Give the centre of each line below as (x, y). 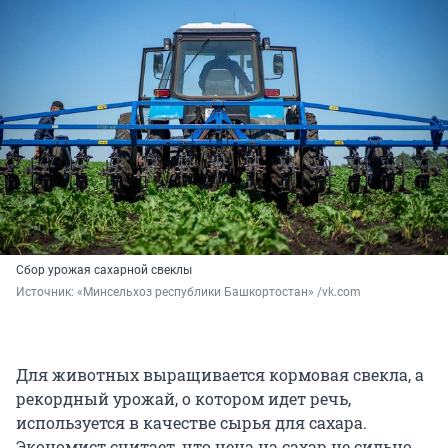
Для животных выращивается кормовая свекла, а (220, 374)
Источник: (46, 291)
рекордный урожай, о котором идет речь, (183, 398)
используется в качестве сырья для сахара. (191, 422)
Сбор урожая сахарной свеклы (104, 269)
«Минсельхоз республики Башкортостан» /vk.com (219, 291)
